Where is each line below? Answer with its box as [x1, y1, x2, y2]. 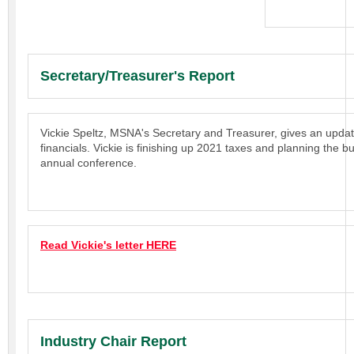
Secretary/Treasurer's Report [40, 68, 235, 84]
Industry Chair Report [40, 333, 186, 349]
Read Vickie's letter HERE [40, 239, 176, 251]
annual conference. [40, 156, 137, 169]
